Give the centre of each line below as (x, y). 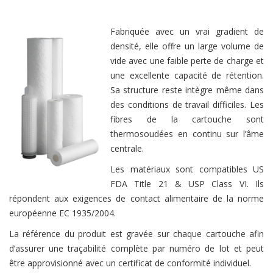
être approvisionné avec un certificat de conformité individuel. (130, 263)
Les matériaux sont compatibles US (187, 169)
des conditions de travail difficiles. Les (187, 104)
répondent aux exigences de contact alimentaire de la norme (136, 198)
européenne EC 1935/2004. (62, 213)
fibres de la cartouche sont (187, 119)
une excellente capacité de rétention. (187, 75)
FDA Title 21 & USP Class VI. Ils (187, 183)
